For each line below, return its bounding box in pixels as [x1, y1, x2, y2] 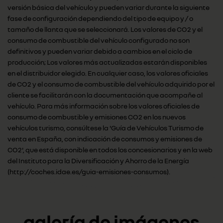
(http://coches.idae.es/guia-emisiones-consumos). [7, 167, 170, 176]
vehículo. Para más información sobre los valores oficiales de [7, 102, 200, 110]
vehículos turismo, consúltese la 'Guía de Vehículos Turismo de [7, 123, 204, 132]
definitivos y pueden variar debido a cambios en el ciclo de [7, 47, 192, 55]
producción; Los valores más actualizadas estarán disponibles [7, 58, 207, 66]
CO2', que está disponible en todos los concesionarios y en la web [7, 145, 213, 154]
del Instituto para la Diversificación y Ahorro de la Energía [7, 156, 189, 165]
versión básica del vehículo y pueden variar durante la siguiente [7, 3, 210, 11]
